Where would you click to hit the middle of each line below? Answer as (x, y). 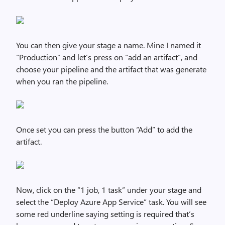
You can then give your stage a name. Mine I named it (108, 45)
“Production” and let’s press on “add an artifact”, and (107, 57)
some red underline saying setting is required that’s (105, 214)
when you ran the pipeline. (62, 81)
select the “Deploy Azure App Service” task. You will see (111, 202)
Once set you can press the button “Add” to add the (104, 129)
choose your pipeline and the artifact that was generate (111, 69)
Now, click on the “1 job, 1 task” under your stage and (109, 190)
